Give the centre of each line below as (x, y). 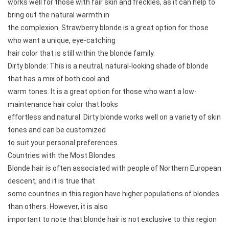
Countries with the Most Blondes (62, 155)
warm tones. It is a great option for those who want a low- (102, 91)
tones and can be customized (57, 130)
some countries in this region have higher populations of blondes (113, 193)
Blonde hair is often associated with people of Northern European (114, 168)
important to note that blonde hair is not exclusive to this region (112, 219)
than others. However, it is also (58, 206)
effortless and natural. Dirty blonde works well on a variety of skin (114, 117)
